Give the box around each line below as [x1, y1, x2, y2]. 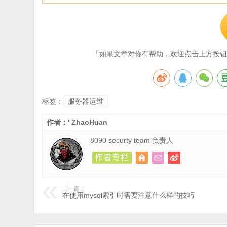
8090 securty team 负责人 [90, 136, 174, 144]
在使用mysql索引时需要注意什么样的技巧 [62, 191, 195, 199]
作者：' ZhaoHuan [47, 118, 108, 126]
